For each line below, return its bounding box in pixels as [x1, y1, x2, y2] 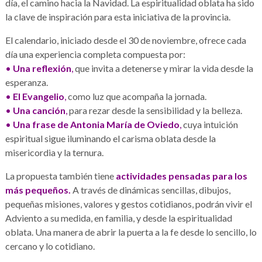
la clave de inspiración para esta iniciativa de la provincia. [5, 11, 230, 23]
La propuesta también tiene [5, 170, 116, 182]
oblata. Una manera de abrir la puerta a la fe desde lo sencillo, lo [5, 226, 257, 238]
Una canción [12, 105, 65, 116]
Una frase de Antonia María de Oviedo [12, 119, 180, 130]
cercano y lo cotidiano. [5, 240, 95, 252]
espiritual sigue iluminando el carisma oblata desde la [5, 133, 216, 144]
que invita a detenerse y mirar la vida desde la [73, 63, 253, 74]
